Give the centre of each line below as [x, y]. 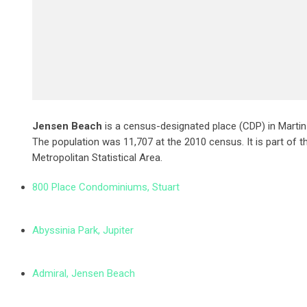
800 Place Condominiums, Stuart [106, 187]
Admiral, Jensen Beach [84, 273]
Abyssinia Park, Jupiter [83, 230]
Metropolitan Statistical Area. [97, 158]
